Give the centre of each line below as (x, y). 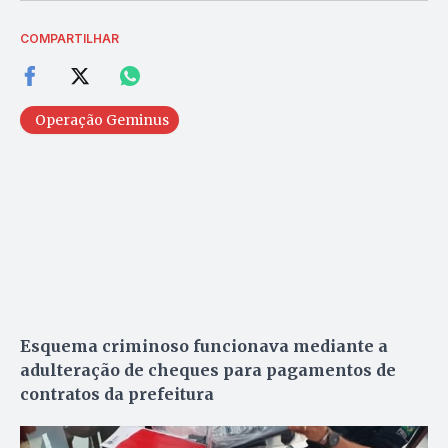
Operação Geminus (102, 119)
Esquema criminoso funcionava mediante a (204, 345)
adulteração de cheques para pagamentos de (208, 369)
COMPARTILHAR (69, 38)
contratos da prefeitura (117, 393)
